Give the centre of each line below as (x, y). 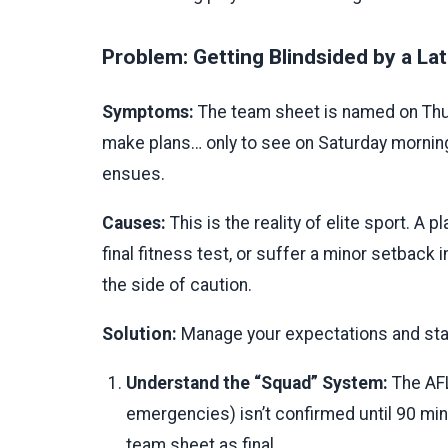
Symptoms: (148, 111)
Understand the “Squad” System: (257, 382)
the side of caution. (177, 284)
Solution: (139, 333)
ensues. (133, 173)
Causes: (134, 222)
